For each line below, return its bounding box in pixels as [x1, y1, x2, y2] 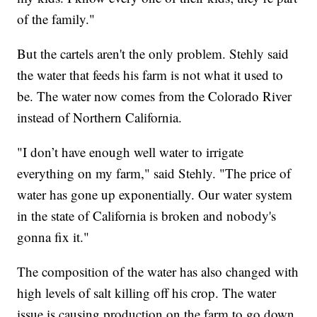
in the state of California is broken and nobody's [17, 207, 277, 225]
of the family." [17, 10, 96, 28]
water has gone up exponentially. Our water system [17, 185, 293, 204]
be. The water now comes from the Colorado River [17, 87, 292, 105]
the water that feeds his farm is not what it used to [17, 66, 284, 84]
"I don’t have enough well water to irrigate [17, 143, 244, 161]
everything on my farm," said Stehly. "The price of [17, 164, 292, 183]
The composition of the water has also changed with [17, 263, 299, 281]
